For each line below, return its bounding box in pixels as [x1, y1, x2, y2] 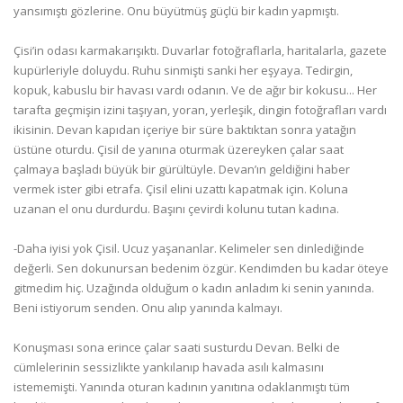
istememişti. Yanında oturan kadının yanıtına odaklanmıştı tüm [13, 379, 350, 395]
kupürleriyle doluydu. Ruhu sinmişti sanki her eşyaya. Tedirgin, [13, 62, 353, 78]
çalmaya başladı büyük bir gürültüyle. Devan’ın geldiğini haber [13, 161, 350, 177]
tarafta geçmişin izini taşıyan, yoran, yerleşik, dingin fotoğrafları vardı [13, 102, 387, 118]
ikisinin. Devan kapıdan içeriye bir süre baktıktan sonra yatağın [13, 121, 356, 138]
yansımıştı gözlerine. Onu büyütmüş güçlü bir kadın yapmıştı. [13, 3, 339, 19]
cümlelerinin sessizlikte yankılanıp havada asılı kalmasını [13, 359, 324, 375]
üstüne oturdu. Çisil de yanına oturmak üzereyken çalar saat [13, 141, 344, 157]
